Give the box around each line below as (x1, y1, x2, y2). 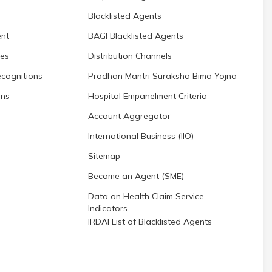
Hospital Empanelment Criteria (88, 90, 207, 101)
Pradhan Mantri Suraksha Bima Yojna (88, 70, 237, 81)
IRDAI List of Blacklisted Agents (88, 216, 212, 227)
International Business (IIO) (88, 131, 194, 141)
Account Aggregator (88, 110, 171, 121)
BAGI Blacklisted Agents (88, 30, 183, 41)
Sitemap (88, 151, 120, 161)
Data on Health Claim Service (88, 191, 204, 202)
